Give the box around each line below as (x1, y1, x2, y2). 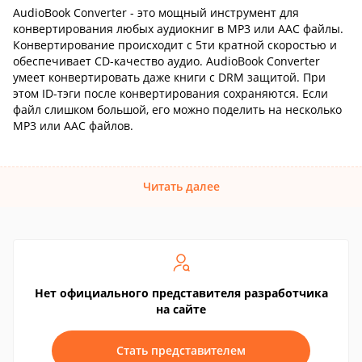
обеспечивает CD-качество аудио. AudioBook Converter (13, 53, 320, 69)
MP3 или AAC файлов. (13, 118, 133, 133)
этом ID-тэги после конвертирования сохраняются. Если (13, 86, 328, 101)
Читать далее (142, 179, 220, 194)
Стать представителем (116, 343, 246, 358)
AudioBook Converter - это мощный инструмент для (13, 5, 299, 20)
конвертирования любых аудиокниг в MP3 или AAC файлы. (13, 21, 343, 36)
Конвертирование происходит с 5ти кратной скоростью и (13, 37, 337, 53)
